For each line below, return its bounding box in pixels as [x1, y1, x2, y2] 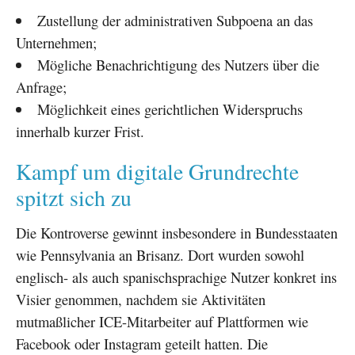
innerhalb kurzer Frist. [16, 120, 144, 141]
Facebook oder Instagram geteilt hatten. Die [16, 333, 268, 353]
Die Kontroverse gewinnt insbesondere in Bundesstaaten [16, 222, 338, 242]
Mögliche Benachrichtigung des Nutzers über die [36, 54, 319, 74]
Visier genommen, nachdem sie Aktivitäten [16, 288, 265, 309]
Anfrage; [16, 76, 67, 97]
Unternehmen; [16, 32, 97, 52]
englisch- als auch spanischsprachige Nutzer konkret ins [16, 266, 337, 287]
